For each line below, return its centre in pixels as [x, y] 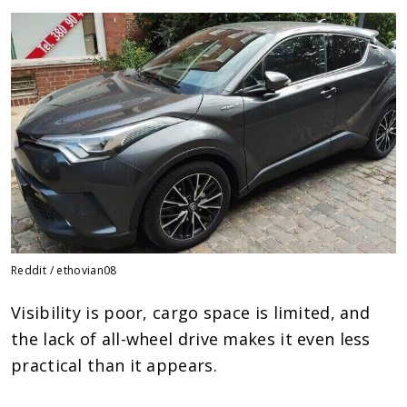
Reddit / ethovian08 [64, 270]
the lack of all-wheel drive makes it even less [191, 338]
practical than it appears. [114, 365]
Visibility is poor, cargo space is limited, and [191, 312]
